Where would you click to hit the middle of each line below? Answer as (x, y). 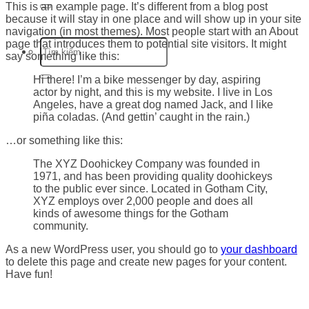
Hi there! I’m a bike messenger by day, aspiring (147, 79)
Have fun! (29, 274)
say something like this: (62, 56)
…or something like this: (64, 140)
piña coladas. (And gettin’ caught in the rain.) (141, 117)
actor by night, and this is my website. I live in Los (153, 92)
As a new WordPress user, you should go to (113, 249)
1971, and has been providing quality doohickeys (153, 176)
